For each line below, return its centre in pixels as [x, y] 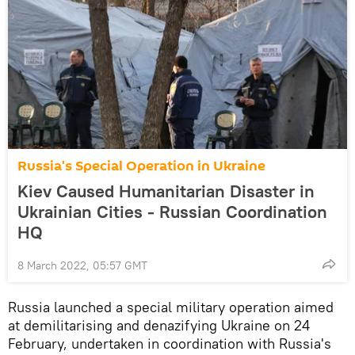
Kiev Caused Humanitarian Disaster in [166, 191]
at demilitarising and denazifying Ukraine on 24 [159, 325]
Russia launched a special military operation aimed [171, 307]
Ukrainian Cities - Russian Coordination [172, 211]
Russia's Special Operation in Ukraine [141, 166]
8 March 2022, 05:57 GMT [82, 265]
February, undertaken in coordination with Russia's [170, 343]
